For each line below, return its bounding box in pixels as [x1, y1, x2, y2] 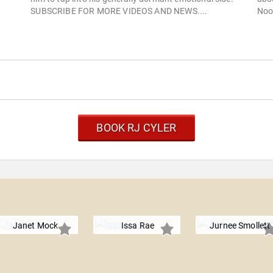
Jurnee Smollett [210, 221, 271, 231]
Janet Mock [12, 221, 58, 231]
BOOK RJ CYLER [96, 121, 177, 135]
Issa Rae [121, 221, 155, 231]
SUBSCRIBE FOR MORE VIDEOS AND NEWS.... [30, 6, 208, 16]
